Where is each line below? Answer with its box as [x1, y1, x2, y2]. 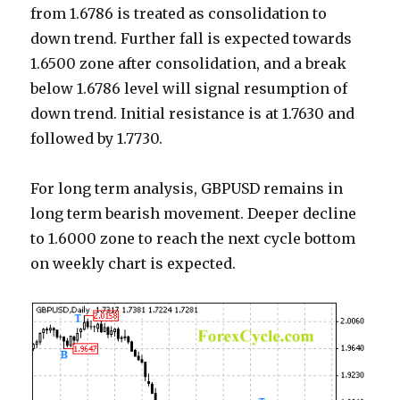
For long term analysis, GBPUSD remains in [30, 179, 344, 198]
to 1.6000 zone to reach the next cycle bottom [30, 229, 356, 248]
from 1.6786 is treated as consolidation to [30, 4, 328, 23]
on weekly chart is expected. [30, 254, 237, 273]
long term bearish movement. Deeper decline [30, 204, 357, 223]
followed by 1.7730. [30, 129, 163, 148]
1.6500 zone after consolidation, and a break [30, 54, 347, 73]
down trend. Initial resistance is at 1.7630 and [30, 104, 355, 123]
